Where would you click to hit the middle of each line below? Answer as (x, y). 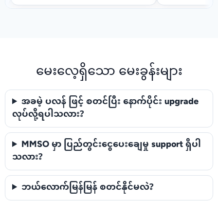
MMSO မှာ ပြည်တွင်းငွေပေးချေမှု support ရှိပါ (111, 145)
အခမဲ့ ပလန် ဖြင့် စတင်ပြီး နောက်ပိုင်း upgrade (110, 102)
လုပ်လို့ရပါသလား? (48, 115)
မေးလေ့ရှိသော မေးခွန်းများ (109, 72)
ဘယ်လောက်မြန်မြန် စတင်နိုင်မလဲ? (88, 188)
